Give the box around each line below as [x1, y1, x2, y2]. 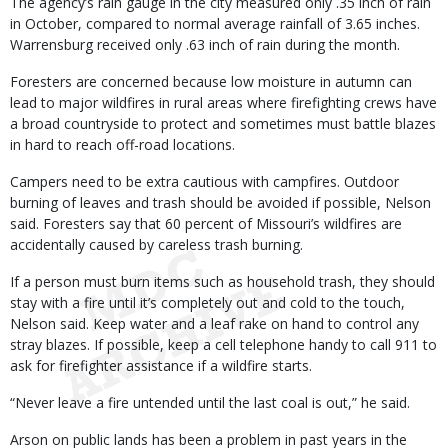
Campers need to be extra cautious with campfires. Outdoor [10, 172, 399, 191]
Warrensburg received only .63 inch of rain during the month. [10, 35, 400, 54]
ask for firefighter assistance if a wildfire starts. [10, 356, 312, 375]
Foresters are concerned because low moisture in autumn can [10, 72, 412, 91]
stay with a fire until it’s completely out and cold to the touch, [10, 293, 405, 312]
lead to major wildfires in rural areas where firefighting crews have [10, 93, 437, 112]
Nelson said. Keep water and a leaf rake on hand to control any [10, 314, 419, 333]
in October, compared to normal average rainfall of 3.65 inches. [10, 14, 420, 33]
